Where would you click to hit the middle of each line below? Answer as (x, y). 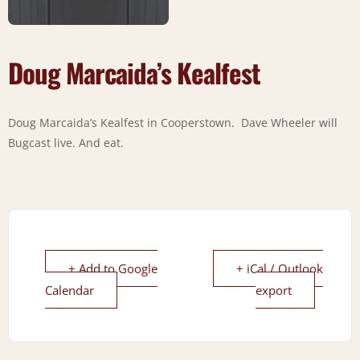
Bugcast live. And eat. (66, 142)
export (274, 290)
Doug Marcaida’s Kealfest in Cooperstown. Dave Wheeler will (173, 122)
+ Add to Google (113, 268)
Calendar (70, 290)
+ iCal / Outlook (280, 268)
